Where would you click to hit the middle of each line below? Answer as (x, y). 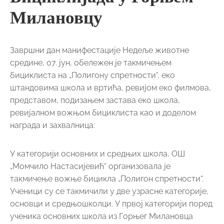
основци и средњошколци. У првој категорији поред (111, 203)
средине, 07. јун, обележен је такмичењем (91, 62)
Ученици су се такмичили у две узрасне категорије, (109, 191)
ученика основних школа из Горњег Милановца (101, 216)
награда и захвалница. (52, 125)
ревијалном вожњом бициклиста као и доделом (103, 112)
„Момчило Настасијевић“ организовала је (90, 166)
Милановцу (56, 17)
